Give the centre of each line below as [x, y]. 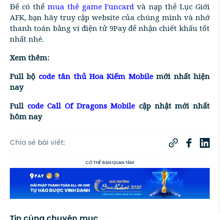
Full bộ [24, 76]
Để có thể [29, 7]
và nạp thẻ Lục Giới [172, 7]
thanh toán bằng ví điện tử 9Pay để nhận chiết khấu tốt [110, 28]
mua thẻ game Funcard [91, 7]
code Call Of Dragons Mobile [81, 106]
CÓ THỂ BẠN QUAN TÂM [110, 163]
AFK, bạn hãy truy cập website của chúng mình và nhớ [110, 17]
